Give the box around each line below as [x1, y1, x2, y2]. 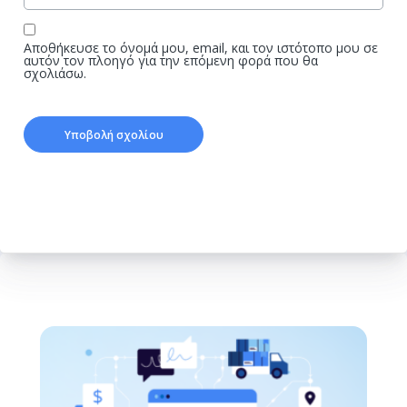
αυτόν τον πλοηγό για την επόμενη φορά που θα [24, 51, 318, 69]
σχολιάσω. [24, 64, 86, 82]
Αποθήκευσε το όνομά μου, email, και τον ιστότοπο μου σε [24, 38, 378, 56]
